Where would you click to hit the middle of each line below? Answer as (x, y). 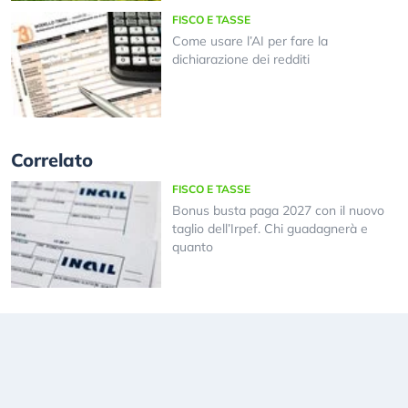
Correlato (52, 160)
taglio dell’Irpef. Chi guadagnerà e (270, 229)
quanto (192, 247)
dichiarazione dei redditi (240, 59)
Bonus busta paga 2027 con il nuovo (278, 211)
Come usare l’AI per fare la (250, 41)
